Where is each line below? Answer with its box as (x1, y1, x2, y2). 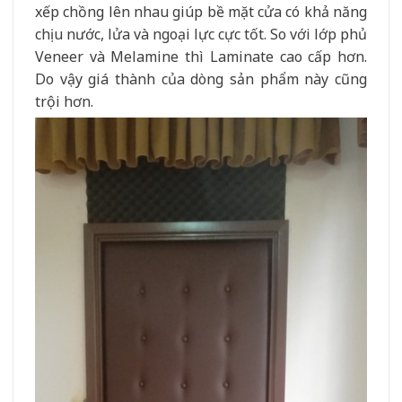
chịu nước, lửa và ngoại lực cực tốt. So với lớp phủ (35, 23, 367, 44)
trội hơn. (35, 91, 93, 111)
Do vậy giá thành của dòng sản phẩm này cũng (35, 68, 367, 89)
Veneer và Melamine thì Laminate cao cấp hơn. (35, 46, 367, 66)
